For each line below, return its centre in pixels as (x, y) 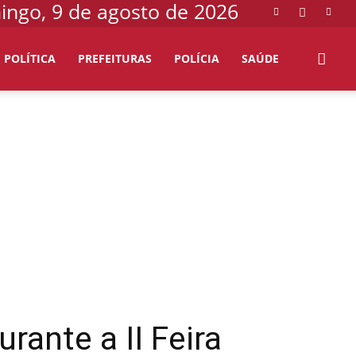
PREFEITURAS (115, 58)
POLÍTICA (30, 58)
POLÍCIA (197, 58)
